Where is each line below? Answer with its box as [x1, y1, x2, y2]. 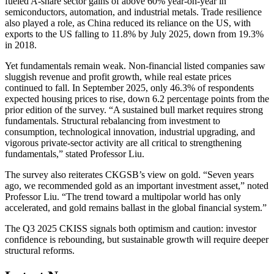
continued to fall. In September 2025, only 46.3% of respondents [5, 83, 254, 94]
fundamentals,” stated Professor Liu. [5, 149, 144, 160]
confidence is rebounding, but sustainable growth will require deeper [5, 234, 268, 245]
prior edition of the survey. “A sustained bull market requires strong [5, 105, 263, 116]
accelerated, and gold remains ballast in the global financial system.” [5, 202, 267, 213]
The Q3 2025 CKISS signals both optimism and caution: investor [5, 223, 256, 234]
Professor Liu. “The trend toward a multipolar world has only [5, 191, 241, 202]
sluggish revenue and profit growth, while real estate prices [5, 72, 231, 83]
